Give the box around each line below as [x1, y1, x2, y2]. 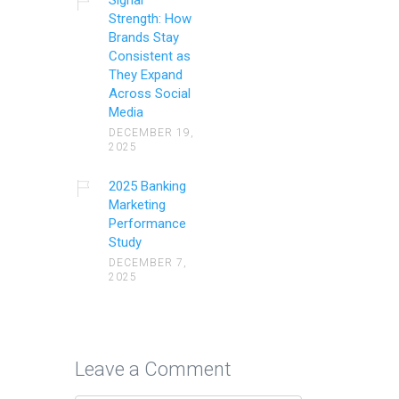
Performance [108, 215, 186, 232]
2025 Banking [108, 177, 186, 194]
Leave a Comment [75, 357, 232, 380]
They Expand [108, 66, 183, 83]
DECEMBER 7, [108, 256, 187, 269]
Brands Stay [108, 28, 179, 45]
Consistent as [108, 47, 191, 64]
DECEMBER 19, [108, 126, 194, 139]
